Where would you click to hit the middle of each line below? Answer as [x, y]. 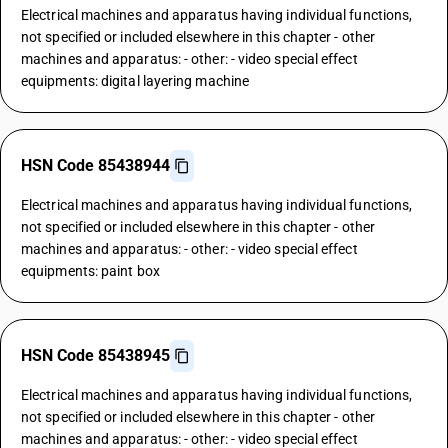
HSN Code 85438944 [95, 165]
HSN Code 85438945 [95, 355]
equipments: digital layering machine [135, 81]
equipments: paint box [90, 271]
